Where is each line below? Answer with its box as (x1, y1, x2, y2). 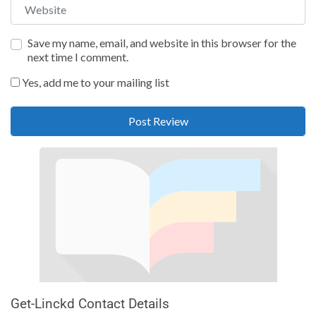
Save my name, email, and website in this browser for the (28, 35, 296, 49)
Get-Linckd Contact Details (11, 295, 169, 312)
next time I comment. (28, 49, 128, 63)
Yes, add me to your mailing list (20, 75, 169, 89)
